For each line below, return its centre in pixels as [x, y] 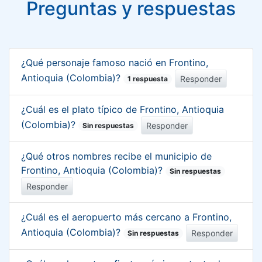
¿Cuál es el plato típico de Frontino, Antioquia [123, 109]
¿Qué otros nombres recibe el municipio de [116, 156]
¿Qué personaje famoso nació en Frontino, [115, 62]
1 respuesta [148, 78]
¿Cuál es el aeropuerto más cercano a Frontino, [126, 217]
